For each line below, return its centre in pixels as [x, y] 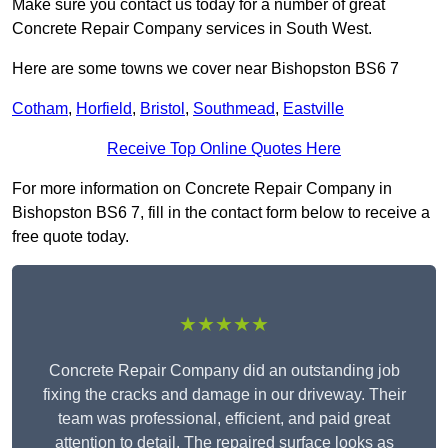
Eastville [313, 109]
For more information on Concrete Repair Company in [202, 189]
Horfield [104, 109]
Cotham [40, 109]
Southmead [234, 109]
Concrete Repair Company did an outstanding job [224, 371]
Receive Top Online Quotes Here [224, 149]
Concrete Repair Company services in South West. [192, 29]
